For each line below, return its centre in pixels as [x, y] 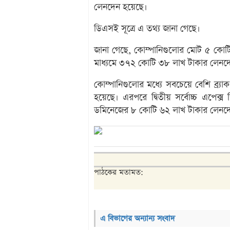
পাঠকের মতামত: [119, 172]
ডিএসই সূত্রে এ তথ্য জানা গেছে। [147, 29]
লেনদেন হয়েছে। [121, 7]
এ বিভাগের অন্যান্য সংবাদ [138, 219]
